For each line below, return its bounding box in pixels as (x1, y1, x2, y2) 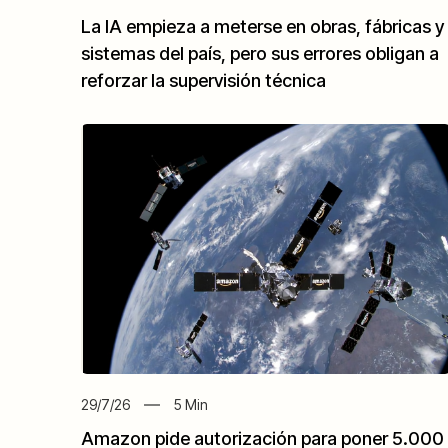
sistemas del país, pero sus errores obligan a (81, 43, 439, 65)
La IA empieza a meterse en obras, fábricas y (81, 16, 444, 38)
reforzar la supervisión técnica (81, 70, 326, 92)
